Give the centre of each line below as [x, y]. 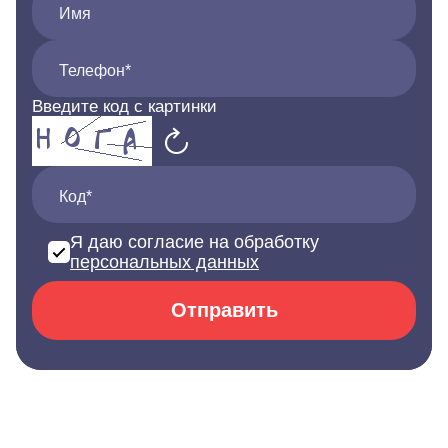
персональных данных [164, 262]
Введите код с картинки [124, 106]
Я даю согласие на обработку [194, 242]
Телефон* [95, 70]
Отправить [224, 310]
